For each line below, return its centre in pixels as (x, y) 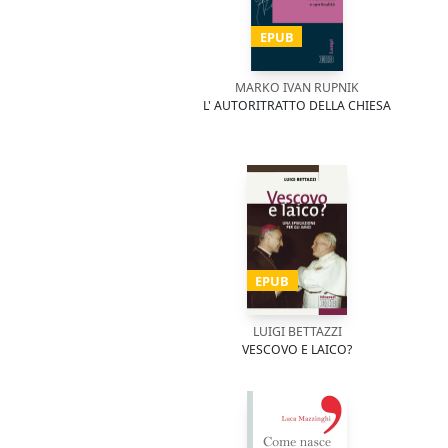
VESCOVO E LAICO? (297, 349)
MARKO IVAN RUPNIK (297, 87)
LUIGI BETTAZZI (297, 331)
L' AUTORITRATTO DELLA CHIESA (297, 105)
